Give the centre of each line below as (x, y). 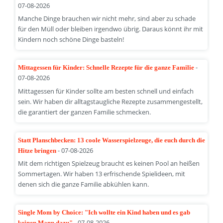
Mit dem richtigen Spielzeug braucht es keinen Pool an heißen (109, 164)
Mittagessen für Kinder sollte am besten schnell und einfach (106, 91)
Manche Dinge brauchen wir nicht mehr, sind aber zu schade (107, 19)
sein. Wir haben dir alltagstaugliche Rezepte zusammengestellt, (110, 101)
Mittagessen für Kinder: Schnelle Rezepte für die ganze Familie (107, 68)
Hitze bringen (38, 150)
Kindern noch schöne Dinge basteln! (71, 40)
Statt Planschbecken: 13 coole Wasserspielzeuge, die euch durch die (111, 140)
